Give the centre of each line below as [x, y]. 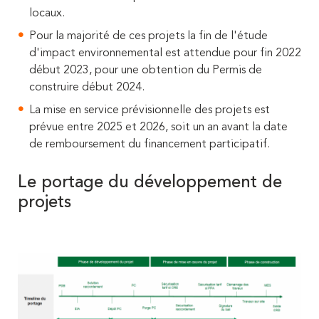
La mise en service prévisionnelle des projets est [150, 110]
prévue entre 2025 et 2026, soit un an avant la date [158, 127]
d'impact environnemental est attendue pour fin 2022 [165, 53]
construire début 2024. [87, 87]
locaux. [47, 13]
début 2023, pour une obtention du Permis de [146, 70]
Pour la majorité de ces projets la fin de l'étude [148, 36]
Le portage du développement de [150, 183]
